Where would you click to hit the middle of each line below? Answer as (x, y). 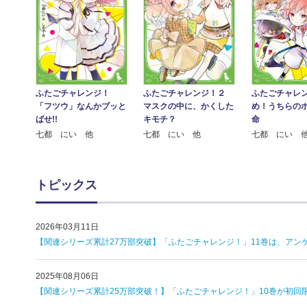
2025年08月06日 (67, 276)
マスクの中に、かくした (189, 106)
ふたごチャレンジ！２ (185, 93)
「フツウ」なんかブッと (81, 106)
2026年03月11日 (67, 226)
